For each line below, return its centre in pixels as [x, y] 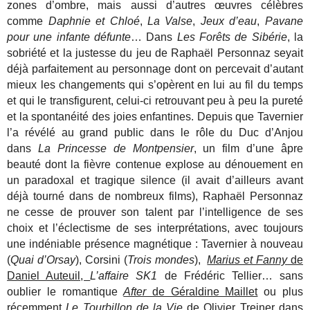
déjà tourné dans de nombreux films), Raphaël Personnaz [155, 197]
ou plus [280, 292]
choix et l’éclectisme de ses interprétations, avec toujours [155, 228]
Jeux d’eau [229, 21]
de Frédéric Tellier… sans [230, 276]
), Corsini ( [101, 260]
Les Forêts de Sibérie [232, 37]
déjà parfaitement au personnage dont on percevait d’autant [155, 69]
